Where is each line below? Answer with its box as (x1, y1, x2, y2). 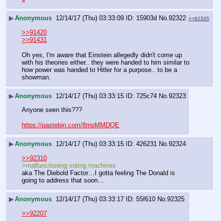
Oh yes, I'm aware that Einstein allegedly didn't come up (22, 51, 182, 59)
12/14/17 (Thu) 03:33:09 (56, 14, 124, 22)
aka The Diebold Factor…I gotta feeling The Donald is (22, 169, 175, 177)
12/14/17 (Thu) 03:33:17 (56, 195, 124, 203)
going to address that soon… (22, 176, 104, 184)
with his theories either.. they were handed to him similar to (22, 58, 189, 66)
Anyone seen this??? (22, 106, 82, 114)
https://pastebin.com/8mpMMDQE (22, 121, 119, 129)
